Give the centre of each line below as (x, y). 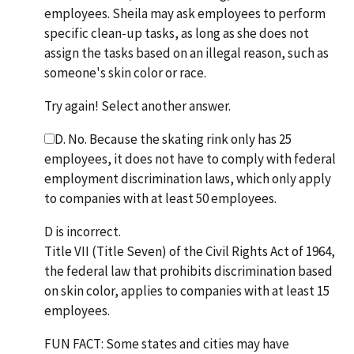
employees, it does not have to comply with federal (190, 159)
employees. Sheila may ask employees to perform (185, 14)
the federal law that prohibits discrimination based (188, 271)
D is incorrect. (83, 232)
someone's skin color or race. (125, 73)
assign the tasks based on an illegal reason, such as (186, 53)
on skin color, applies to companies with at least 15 (187, 291)
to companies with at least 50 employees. (160, 199)
